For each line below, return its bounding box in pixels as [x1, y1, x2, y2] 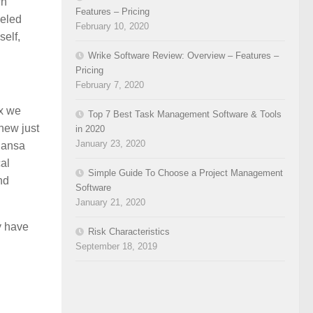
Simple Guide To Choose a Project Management [88, 167, 283, 178]
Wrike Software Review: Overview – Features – [88, 50, 279, 61]
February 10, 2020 [75, 20, 149, 31]
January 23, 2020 [75, 138, 145, 149]
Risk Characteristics [88, 226, 170, 237]
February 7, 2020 [75, 79, 144, 90]
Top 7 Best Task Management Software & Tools [88, 108, 282, 119]
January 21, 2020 [75, 196, 145, 208]
